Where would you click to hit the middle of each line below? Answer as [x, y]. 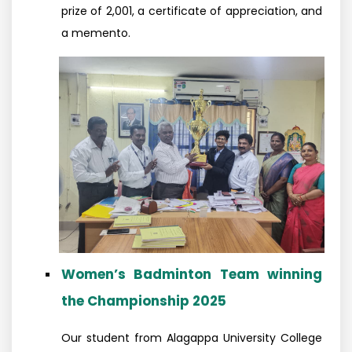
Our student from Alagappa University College [192, 338]
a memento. [96, 33]
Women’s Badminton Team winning [192, 274]
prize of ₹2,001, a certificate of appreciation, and [192, 11]
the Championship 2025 [144, 301]
